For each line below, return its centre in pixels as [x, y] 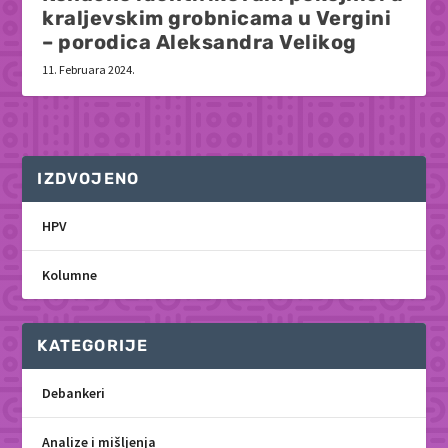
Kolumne [70, 274]
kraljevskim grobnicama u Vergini [217, 17]
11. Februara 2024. [89, 69]
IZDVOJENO [88, 178]
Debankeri [74, 392]
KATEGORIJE [93, 345]
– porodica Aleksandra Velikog [199, 41]
